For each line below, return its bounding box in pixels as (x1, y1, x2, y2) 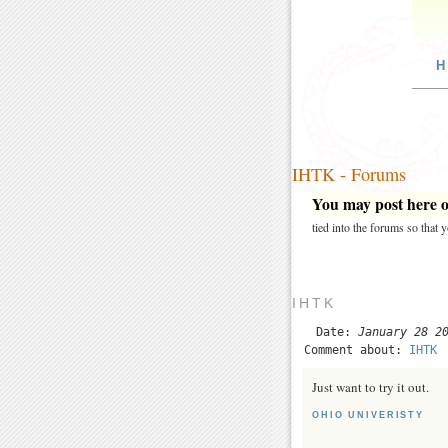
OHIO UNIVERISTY (312, 409, 424, 420)
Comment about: (304, 342, 409, 357)
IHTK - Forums (292, 161, 406, 186)
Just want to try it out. (312, 377, 429, 396)
